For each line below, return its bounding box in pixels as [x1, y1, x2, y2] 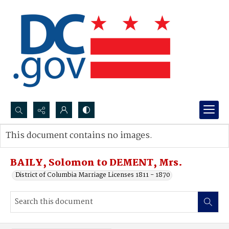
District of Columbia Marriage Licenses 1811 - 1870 [15, 170, 170, 180]
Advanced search [16, 141, 68, 151]
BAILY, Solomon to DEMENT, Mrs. [10, 155, 182, 171]
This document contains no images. [6, 129, 152, 143]
